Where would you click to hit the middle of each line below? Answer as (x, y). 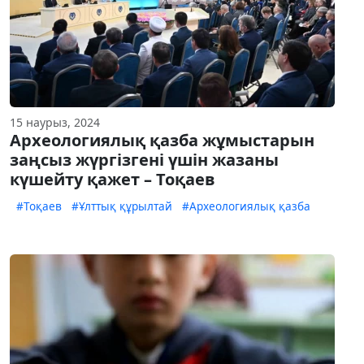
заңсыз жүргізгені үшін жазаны (144, 160)
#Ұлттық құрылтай (122, 206)
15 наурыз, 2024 (55, 123)
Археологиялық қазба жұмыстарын (162, 141)
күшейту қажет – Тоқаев (113, 180)
